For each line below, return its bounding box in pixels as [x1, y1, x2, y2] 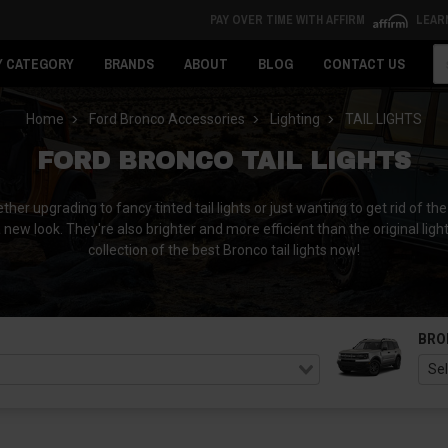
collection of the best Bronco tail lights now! [88, 242, 360, 258]
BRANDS [104, 55, 154, 73]
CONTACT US [323, 55, 405, 73]
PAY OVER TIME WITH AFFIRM [209, 12, 368, 28]
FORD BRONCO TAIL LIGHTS [37, 148, 411, 174]
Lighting [270, 111, 320, 127]
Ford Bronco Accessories [89, 111, 245, 127]
